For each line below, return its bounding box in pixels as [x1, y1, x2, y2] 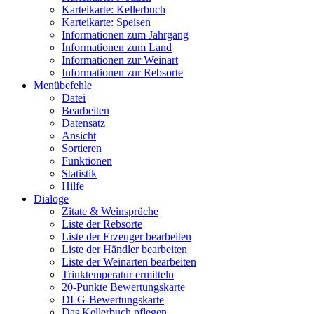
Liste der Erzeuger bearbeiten [62, 231, 191, 243]
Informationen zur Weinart [62, 54, 178, 67]
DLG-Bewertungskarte [62, 294, 164, 306]
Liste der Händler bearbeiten [62, 243, 187, 256]
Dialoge [34, 193, 69, 205]
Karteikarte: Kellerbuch [62, 4, 165, 16]
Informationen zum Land [62, 41, 172, 54]
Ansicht [62, 130, 96, 142]
